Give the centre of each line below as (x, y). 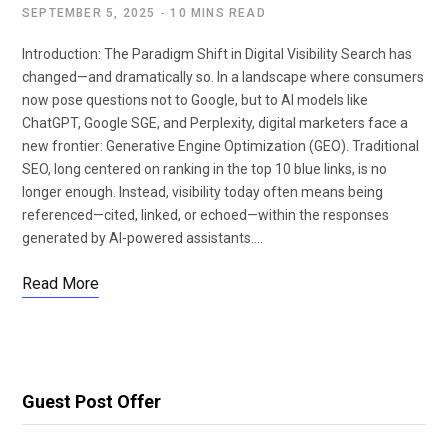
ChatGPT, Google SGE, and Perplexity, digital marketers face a (215, 123)
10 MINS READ (218, 13)
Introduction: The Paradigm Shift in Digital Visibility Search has (217, 54)
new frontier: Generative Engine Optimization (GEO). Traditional (220, 146)
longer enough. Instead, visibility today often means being (202, 192)
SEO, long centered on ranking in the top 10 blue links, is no (204, 169)
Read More (60, 283)
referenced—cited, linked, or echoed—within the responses (205, 215)
